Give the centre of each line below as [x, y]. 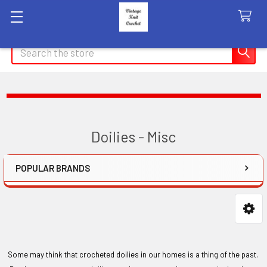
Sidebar [45, 188]
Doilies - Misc [133, 136]
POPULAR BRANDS [53, 168]
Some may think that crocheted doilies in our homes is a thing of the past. [133, 254]
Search [27, 48]
